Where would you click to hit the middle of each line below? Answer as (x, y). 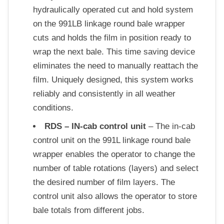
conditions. (53, 108)
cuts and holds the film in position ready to (112, 38)
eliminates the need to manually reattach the (115, 66)
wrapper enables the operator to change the (114, 154)
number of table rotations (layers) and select (115, 168)
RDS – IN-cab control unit (95, 126)
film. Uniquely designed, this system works (113, 80)
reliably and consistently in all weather (104, 94)
